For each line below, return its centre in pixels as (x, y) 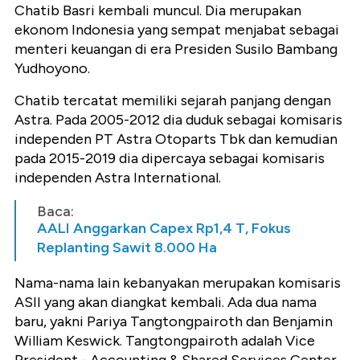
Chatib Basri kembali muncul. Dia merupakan (158, 11)
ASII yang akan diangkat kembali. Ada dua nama (166, 303)
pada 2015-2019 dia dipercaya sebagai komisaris (170, 159)
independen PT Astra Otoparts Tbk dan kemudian (176, 139)
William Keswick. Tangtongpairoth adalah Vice (165, 341)
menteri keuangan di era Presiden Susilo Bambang (176, 49)
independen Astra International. (119, 178)
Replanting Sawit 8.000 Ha (127, 248)
